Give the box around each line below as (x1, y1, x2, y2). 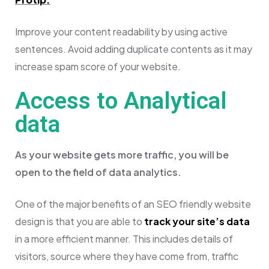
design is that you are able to (15, 214, 144, 228)
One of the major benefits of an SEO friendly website (15, 197, 251, 210)
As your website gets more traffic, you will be (15, 148, 229, 161)
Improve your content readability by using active (15, 25, 228, 38)
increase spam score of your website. (15, 59, 181, 73)
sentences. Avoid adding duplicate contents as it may (15, 42, 252, 55)
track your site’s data (144, 214, 250, 228)
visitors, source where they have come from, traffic (15, 249, 238, 262)
